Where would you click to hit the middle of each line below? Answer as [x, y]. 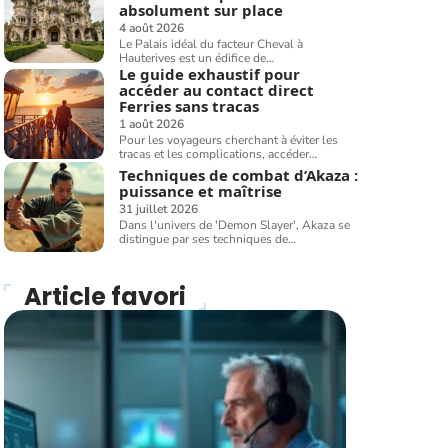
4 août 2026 [152, 28]
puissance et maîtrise [201, 191]
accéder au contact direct [217, 90]
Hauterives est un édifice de [193, 58]
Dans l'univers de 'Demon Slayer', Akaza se [235, 225]
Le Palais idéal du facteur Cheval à [211, 44]
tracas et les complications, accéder [214, 154]
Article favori [105, 297]
